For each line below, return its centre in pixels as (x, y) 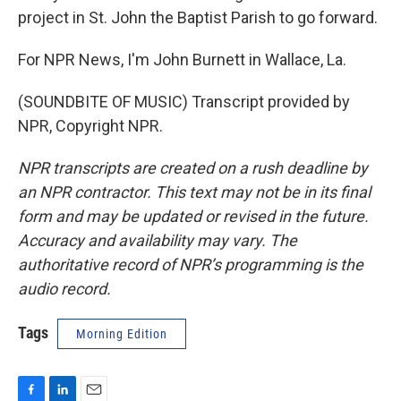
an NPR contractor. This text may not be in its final (194, 192)
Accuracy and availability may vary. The (158, 240)
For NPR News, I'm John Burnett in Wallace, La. (182, 60)
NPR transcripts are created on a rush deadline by (193, 168)
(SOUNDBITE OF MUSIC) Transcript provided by (184, 102)
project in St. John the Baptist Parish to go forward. (198, 17)
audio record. (64, 289)
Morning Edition (122, 334)
